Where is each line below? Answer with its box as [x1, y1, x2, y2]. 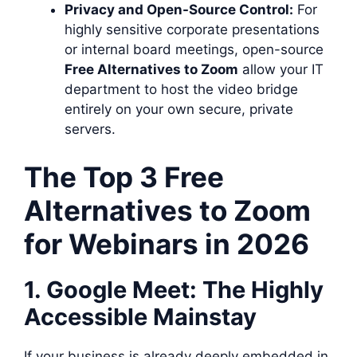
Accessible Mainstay [24, 302, 257, 331]
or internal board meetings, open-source [65, 41, 324, 57]
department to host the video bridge [65, 81, 298, 97]
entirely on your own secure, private [65, 101, 293, 117]
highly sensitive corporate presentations [65, 22, 320, 37]
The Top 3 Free [24, 159, 224, 194]
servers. [65, 121, 116, 137]
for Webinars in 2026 [24, 226, 309, 261]
